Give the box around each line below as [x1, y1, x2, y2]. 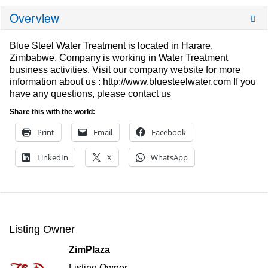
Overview [10, 10, 59, 27]
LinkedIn [37, 152, 68, 163]
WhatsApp [151, 152, 188, 163]
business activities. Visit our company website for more [10, 65, 240, 75]
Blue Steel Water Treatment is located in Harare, [10, 41, 213, 51]
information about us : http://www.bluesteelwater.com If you [10, 77, 256, 87]
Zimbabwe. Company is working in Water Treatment [10, 53, 228, 63]
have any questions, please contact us [10, 89, 171, 99]
